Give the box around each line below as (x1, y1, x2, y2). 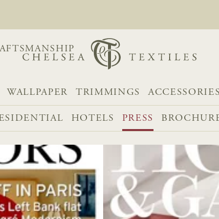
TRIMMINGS (76, 88, 141, 98)
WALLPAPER (7, 88, 68, 98)
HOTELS (71, 113, 114, 124)
